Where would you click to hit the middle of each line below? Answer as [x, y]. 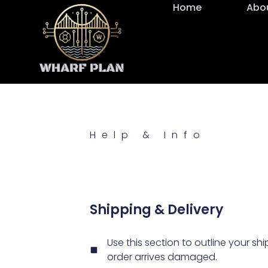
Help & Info [147, 135]
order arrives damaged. [162, 257]
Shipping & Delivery [156, 210]
